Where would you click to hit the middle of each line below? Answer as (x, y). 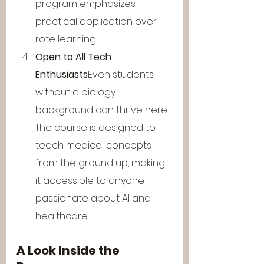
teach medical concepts (95, 145)
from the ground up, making (101, 163)
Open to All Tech (75, 57)
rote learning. (66, 39)
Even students (122, 75)
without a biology (77, 92)
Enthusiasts (62, 75)
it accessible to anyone (91, 181)
